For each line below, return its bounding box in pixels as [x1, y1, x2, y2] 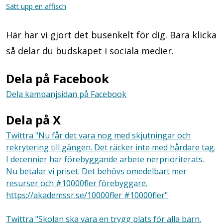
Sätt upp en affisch [6, 1, 66, 11]
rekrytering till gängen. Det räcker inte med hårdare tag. [6, 142, 216, 153]
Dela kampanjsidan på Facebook [6, 89, 126, 100]
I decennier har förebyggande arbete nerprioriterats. [6, 154, 204, 165]
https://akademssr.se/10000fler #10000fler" [6, 190, 168, 201]
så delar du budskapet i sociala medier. [6, 45, 176, 57]
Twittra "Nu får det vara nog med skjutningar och [6, 130, 191, 141]
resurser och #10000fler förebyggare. [6, 178, 147, 189]
